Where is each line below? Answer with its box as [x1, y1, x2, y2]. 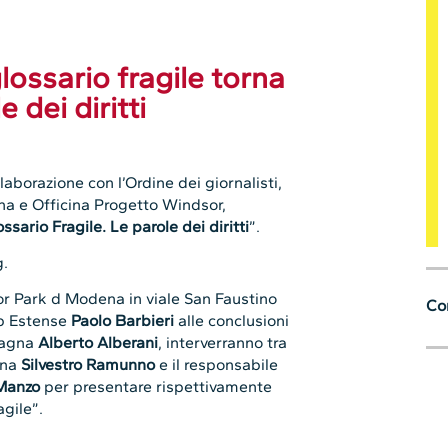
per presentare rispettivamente [40, 377, 273, 397]
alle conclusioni [174, 311, 290, 331]
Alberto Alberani [38, 333, 159, 353]
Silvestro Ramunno [21, 355, 156, 375]
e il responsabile [155, 355, 279, 375]
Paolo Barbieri [71, 311, 175, 331]
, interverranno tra [158, 333, 288, 353]
